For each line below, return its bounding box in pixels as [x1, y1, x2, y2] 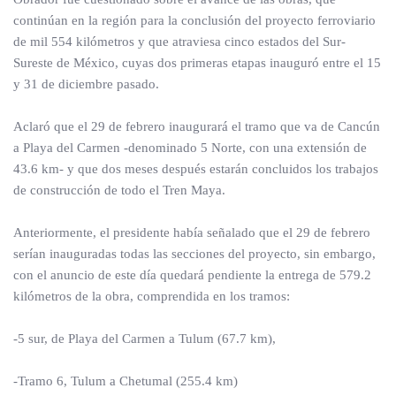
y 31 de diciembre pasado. [13, 77, 159, 91]
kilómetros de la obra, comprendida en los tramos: [13, 289, 290, 303]
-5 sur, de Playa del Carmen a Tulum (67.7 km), [13, 331, 276, 346]
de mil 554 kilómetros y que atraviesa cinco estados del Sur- [13, 34, 346, 49]
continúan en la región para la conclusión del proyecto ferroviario [13, 13, 376, 27]
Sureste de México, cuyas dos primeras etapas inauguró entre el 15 [13, 56, 381, 70]
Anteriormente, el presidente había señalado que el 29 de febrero [13, 225, 370, 240]
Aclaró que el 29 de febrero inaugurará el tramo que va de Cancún [13, 119, 380, 133]
